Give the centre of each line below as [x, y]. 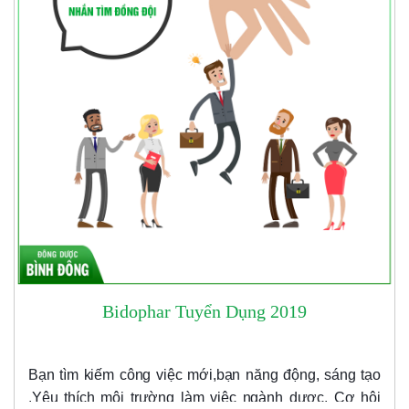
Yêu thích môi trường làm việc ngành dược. [183, 398]
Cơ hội [357, 398]
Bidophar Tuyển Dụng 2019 [204, 312]
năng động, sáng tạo [313, 375]
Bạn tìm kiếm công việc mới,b [126, 375]
